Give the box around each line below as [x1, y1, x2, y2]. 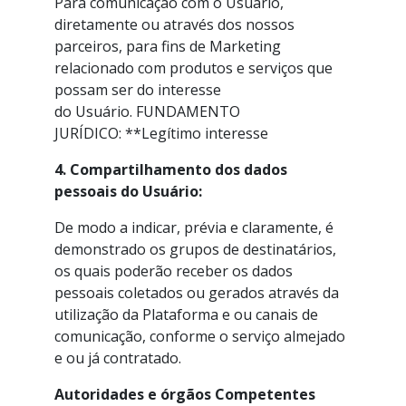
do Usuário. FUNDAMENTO [54, 101, 240, 121]
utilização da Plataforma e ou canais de [54, 304, 318, 324]
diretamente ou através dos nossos [54, 14, 295, 34]
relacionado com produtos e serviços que [54, 58, 333, 78]
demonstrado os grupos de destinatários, [54, 239, 336, 259]
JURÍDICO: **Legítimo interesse [54, 123, 268, 143]
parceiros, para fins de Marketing [54, 36, 281, 56]
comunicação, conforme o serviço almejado [54, 326, 345, 346]
